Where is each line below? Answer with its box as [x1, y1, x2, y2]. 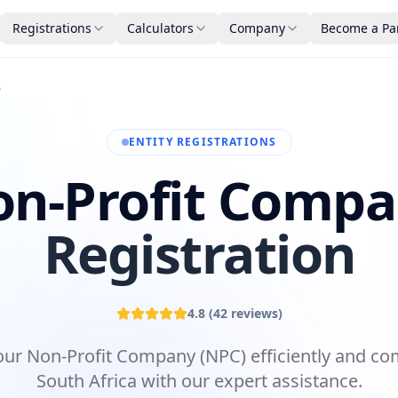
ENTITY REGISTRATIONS [128, 134, 277, 149]
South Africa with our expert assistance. [36, 369, 362, 393]
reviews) [227, 305, 283, 322]
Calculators [127, 20, 194, 36]
